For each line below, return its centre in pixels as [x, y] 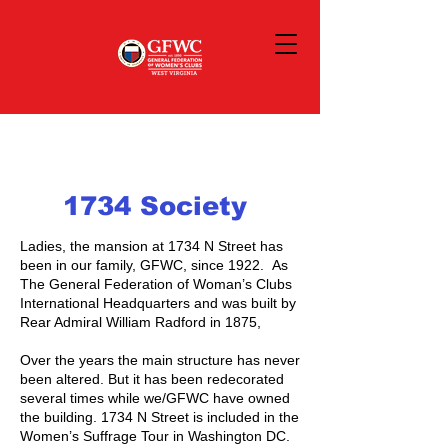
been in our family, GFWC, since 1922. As [154, 265]
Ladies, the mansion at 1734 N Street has [151, 246]
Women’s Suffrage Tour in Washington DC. [155, 436]
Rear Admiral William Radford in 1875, [140, 322]
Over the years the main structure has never [160, 360]
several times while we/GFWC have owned [155, 398]
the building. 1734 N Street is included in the [159, 417]
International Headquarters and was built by [158, 303]
